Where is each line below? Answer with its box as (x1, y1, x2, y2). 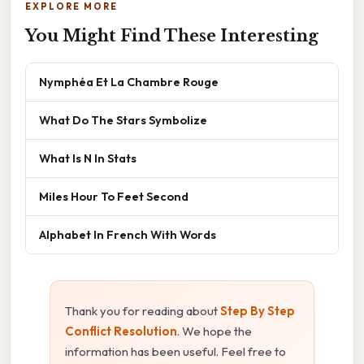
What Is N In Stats (39, 150, 136, 167)
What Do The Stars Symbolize (39, 112, 207, 128)
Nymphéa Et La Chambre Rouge (39, 74, 219, 90)
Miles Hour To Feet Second (39, 188, 188, 205)
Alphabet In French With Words (39, 227, 216, 243)
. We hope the (177, 323, 252, 340)
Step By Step (220, 303, 295, 319)
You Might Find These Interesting (25, 26, 318, 46)
